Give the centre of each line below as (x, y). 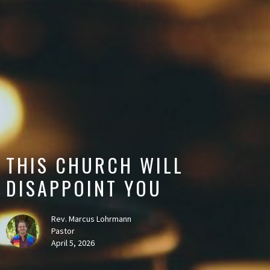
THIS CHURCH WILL (95, 165)
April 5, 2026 (73, 243)
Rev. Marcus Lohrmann (91, 218)
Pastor (63, 231)
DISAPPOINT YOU (84, 187)
